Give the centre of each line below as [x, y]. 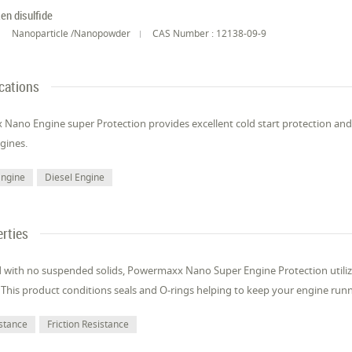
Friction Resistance [88, 324]
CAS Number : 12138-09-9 [210, 33]
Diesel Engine [75, 178]
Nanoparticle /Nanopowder [71, 33]
